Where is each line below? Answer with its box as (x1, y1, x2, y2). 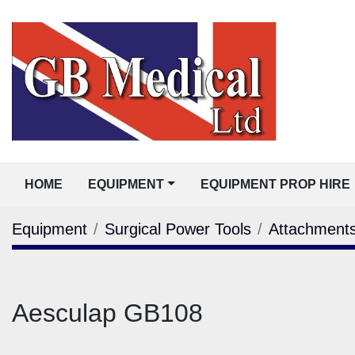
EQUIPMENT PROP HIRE (208, 177, 350, 192)
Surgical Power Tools (105, 220, 251, 239)
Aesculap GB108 (12, 298, 203, 327)
